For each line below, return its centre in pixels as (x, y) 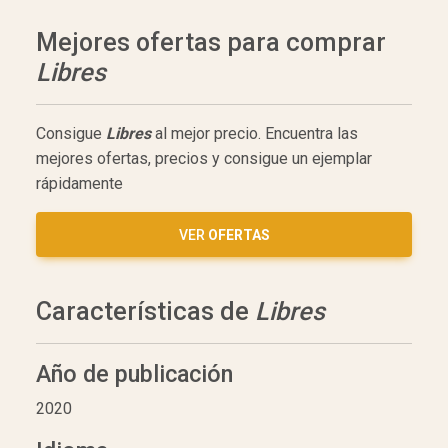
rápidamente (79, 183)
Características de (145, 311)
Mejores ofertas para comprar (211, 42)
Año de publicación (134, 373)
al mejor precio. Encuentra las (254, 133)
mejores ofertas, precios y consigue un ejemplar (204, 158)
